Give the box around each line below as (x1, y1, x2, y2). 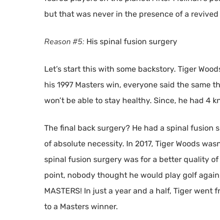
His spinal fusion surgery (84, 37, 177, 46)
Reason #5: (44, 36, 84, 47)
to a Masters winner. (44, 202, 118, 211)
